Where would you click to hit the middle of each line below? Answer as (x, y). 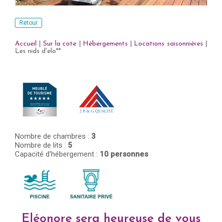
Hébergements (105, 44)
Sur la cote (60, 44)
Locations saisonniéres (168, 44)
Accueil (26, 44)
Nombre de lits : (41, 145)
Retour (28, 23)
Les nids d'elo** (38, 51)
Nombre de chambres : (53, 136)
